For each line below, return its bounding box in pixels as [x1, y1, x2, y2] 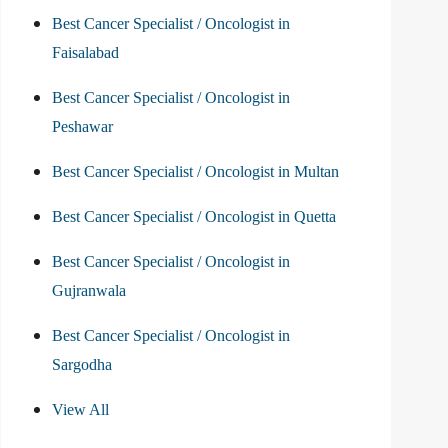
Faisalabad [52, 44, 119, 62]
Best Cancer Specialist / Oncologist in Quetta [52, 208, 336, 226]
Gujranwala [52, 282, 126, 300]
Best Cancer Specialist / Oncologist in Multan [52, 163, 339, 181]
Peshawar [52, 118, 113, 136]
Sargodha [52, 356, 112, 374]
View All [52, 401, 109, 419]
